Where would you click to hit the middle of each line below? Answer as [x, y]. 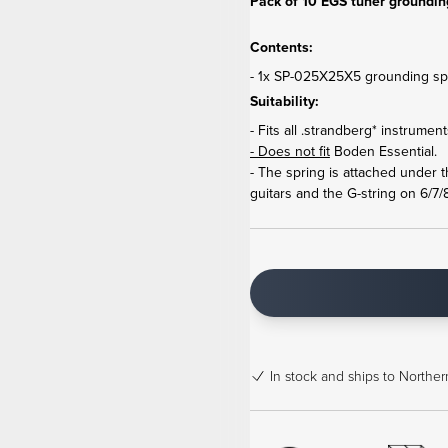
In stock [293, 375]
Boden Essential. [383, 151]
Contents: [281, 47]
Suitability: [284, 101]
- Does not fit [289, 151]
